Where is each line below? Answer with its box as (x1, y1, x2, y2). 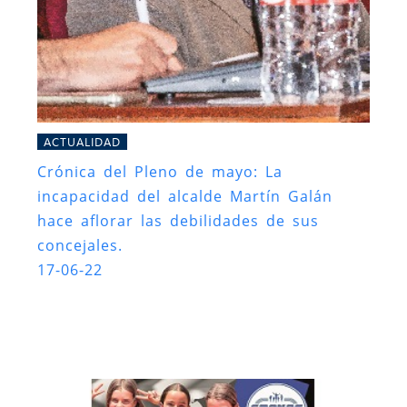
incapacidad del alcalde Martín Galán (37, 186, 333, 207)
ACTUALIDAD (44, 134, 121, 150)
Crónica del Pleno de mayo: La (37, 162, 283, 183)
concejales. (37, 235, 123, 256)
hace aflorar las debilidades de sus (37, 211, 319, 232)
